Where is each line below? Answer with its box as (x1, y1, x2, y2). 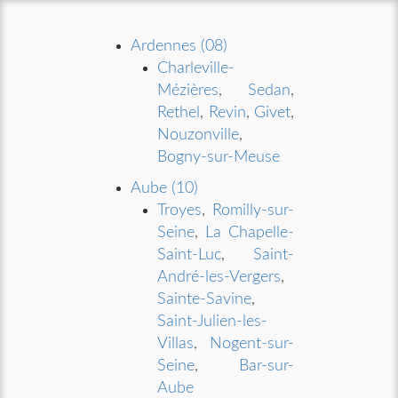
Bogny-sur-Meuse (157, 149, 281, 165)
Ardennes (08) (131, 38, 228, 54)
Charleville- (157, 60, 235, 76)
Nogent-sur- (209, 336, 294, 352)
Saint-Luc (157, 247, 222, 263)
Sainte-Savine (157, 291, 252, 307)
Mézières (157, 83, 219, 99)
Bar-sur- (238, 358, 294, 374)
